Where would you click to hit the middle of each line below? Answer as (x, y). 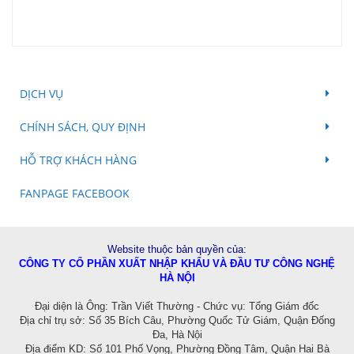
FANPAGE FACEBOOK (75, 193)
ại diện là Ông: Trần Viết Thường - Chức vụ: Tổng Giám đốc (181, 306)
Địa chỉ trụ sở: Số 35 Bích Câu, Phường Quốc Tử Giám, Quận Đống (177, 320)
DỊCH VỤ (41, 94)
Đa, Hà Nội (177, 335)
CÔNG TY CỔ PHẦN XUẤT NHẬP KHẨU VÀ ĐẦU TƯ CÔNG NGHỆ (177, 264)
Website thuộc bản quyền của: (177, 249)
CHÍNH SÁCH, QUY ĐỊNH (83, 127)
